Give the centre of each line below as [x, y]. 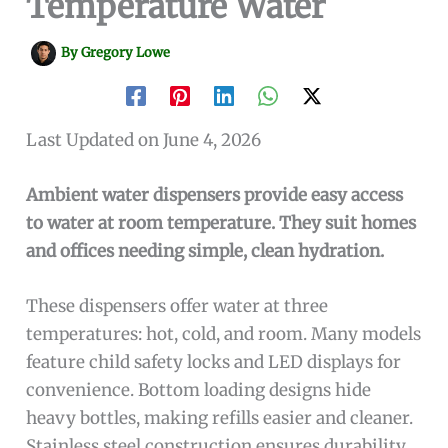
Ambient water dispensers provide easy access [215, 194]
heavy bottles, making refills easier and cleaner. [220, 418]
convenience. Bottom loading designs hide [199, 390]
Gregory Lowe [126, 52]
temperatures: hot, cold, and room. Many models [224, 334]
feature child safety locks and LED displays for [214, 362]
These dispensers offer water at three [177, 306]
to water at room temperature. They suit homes [221, 222]
